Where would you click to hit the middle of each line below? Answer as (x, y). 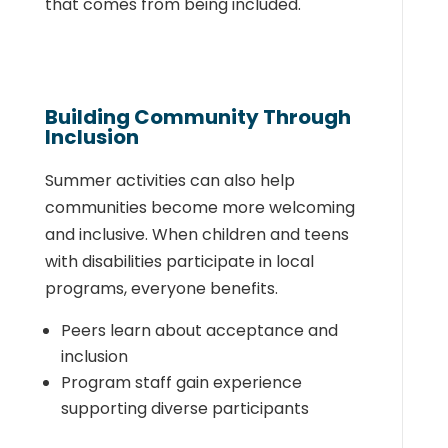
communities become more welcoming (199, 207)
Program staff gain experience (181, 382)
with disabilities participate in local (179, 261)
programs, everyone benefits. (161, 288)
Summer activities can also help (169, 180)
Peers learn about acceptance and (199, 330)
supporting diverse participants (184, 408)
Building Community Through (197, 117)
